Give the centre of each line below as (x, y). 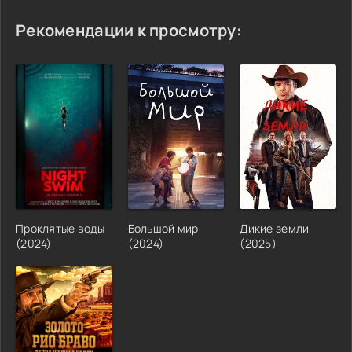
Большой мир (163, 228)
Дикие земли (275, 228)
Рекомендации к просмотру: (129, 30)
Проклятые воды (60, 228)
